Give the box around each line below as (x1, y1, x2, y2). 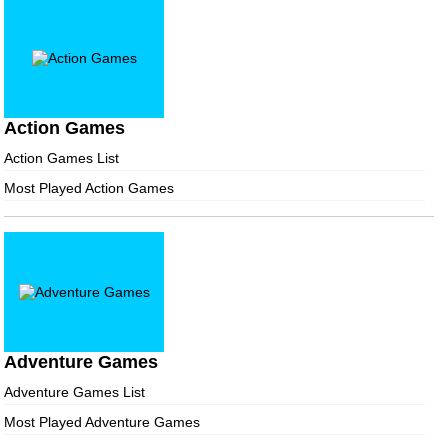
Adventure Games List (4, 384, 145, 401)
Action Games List (4, 150, 119, 167)
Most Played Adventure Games (4, 414, 200, 431)
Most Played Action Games (4, 180, 174, 197)
